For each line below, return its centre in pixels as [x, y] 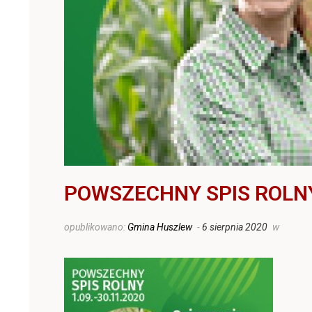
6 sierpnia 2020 [235, 227]
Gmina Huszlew [160, 227]
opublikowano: [96, 227]
